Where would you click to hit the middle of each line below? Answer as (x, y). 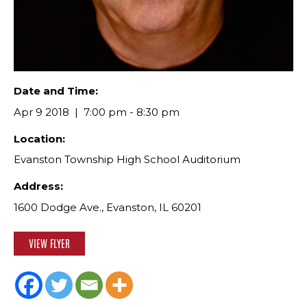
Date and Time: (56, 91)
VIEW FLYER (49, 243)
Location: (39, 138)
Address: (38, 186)
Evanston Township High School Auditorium (127, 159)
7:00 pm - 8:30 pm (130, 112)
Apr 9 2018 (41, 112)
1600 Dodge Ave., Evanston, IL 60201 (108, 207)
